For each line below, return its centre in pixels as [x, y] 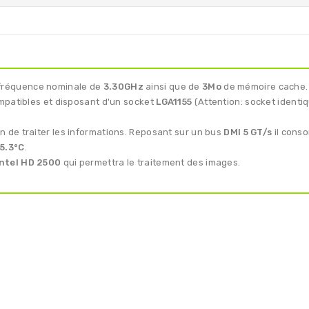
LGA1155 [174, 101]
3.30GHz [123, 86]
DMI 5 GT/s [248, 132]
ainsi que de [173, 86]
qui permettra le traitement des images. [151, 162]
